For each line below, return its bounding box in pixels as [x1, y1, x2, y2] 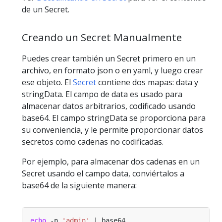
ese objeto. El [22, 76, 73, 88]
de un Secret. [22, 4, 69, 15]
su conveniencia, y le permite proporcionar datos [22, 124, 203, 135]
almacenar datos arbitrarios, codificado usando [22, 100, 196, 111]
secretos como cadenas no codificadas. [22, 136, 164, 147]
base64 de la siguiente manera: [22, 179, 137, 191]
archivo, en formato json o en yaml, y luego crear [22, 64, 203, 76]
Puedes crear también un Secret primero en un [22, 53, 196, 64]
